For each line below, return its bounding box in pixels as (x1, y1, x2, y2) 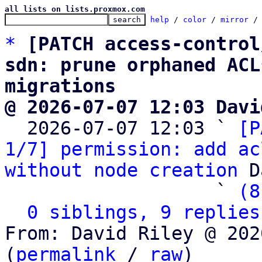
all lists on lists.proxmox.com (5, 5, 145, 13)
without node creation (5, 160, 238, 181)
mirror (220, 15, 249, 24)
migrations (5, 75, 116, 96)
